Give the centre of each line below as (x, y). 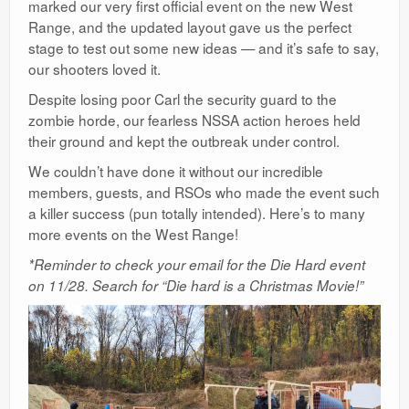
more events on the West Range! (133, 234)
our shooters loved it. (94, 68)
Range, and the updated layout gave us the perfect (190, 26)
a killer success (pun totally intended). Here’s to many (197, 213)
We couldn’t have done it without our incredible (176, 171)
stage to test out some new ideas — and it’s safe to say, (204, 47)
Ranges (60, 14)
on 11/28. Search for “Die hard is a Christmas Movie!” (196, 285)
